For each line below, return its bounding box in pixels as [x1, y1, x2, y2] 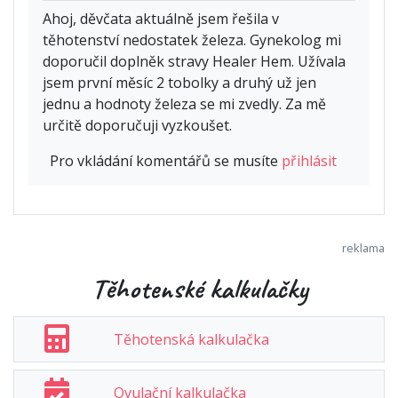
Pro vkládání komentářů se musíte [50, 150, 282, 171]
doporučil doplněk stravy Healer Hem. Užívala [43, 51, 346, 71]
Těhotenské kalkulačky [91, 269, 307, 306]
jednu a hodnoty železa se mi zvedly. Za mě [43, 93, 326, 114]
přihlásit [282, 150, 337, 171]
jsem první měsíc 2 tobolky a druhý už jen [43, 72, 316, 92]
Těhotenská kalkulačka [113, 329, 269, 349]
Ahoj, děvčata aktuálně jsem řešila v [43, 8, 279, 28]
